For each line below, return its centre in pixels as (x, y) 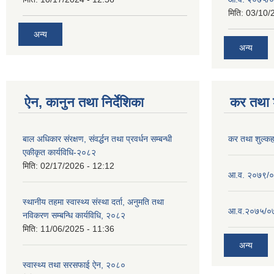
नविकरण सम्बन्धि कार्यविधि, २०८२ (74, 215)
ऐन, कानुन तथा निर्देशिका (84, 102)
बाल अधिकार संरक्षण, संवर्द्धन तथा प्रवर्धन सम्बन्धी (97, 139)
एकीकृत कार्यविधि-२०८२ (59, 152)
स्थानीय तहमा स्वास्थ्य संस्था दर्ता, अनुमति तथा (93, 202)
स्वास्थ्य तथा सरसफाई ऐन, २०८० (74, 265)
